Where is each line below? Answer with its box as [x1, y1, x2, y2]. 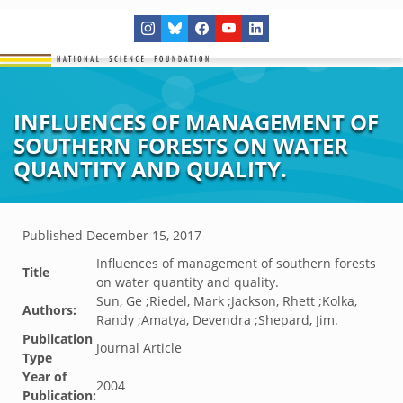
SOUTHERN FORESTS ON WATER [13, 130, 348, 160]
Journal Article [96, 339, 182, 356]
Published [22, 227, 86, 244]
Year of [22, 368, 67, 385]
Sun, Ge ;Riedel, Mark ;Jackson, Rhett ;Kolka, [96, 292, 357, 309]
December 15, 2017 [86, 227, 201, 244]
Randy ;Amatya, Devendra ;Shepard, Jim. [96, 311, 338, 328]
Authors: [22, 301, 76, 318]
